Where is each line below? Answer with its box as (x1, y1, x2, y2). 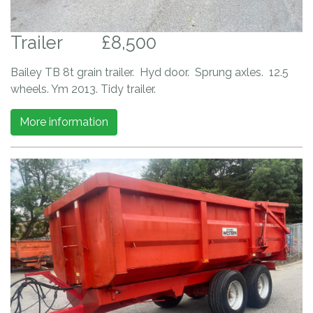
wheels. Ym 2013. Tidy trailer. (10, 82, 159, 96)
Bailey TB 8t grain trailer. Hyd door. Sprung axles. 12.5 (10, 66, 289, 80)
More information (20, 115, 108, 129)
